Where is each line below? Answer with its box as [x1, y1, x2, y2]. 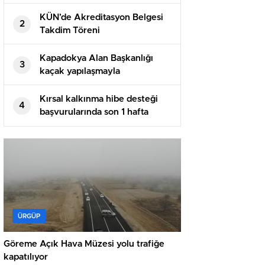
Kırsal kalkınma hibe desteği [40, 95, 158, 104]
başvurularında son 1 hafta [40, 108, 148, 117]
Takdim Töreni [40, 26, 100, 35]
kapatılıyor [4, 253, 48, 262]
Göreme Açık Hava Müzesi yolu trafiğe [4, 240, 164, 249]
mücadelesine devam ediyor [40, 80, 157, 89]
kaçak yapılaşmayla [40, 67, 120, 76]
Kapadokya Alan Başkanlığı [40, 54, 153, 63]
